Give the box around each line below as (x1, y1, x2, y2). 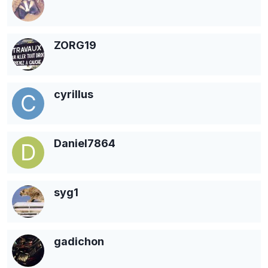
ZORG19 (54, 38, 96, 51)
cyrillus (54, 87, 93, 100)
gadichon (54, 234, 104, 248)
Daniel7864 (54, 136, 115, 150)
